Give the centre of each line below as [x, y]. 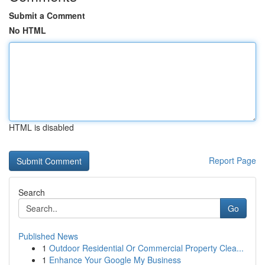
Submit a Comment [47, 15]
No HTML [28, 30]
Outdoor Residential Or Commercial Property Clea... [146, 248]
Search [32, 192]
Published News [48, 236]
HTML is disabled [41, 127]
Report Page [232, 160]
